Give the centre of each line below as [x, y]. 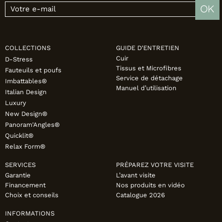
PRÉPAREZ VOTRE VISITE [155, 165]
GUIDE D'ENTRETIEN [148, 48]
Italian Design [26, 92]
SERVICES [20, 165]
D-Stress [19, 59]
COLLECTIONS [28, 48]
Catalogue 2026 [140, 195]
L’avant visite [136, 175]
